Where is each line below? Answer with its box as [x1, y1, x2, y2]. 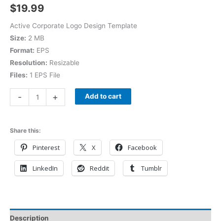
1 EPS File [28, 71, 60, 79]
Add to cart [84, 92, 121, 100]
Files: [10, 71, 28, 79]
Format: [10, 46, 35, 54]
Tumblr [141, 164, 162, 173]
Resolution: [10, 58, 47, 67]
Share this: [10, 127, 41, 135]
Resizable [47, 58, 79, 67]
